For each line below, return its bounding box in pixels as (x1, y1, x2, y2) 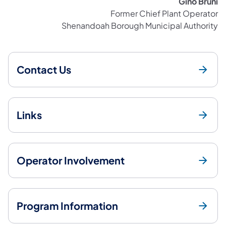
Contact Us (17, 63, 71, 76)
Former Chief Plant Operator (110, 8, 218, 19)
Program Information (17, 199, 118, 212)
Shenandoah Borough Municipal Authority (62, 20, 218, 31)
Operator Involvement (17, 153, 125, 166)
